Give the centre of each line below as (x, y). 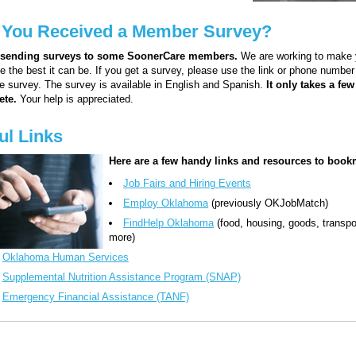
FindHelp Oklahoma (168, 222)
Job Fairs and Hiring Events (187, 183)
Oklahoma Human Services (65, 257)
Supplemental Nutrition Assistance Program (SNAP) (121, 277)
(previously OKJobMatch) (268, 203)
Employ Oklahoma (166, 203)
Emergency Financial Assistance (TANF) (95, 296)
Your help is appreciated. (77, 99)
